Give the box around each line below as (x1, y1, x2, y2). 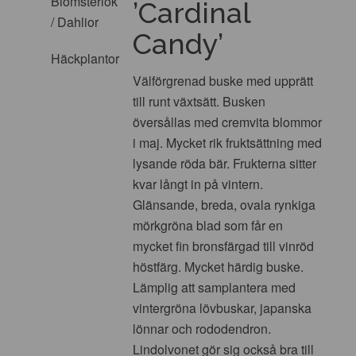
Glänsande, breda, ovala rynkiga (133, 195, 316, 214)
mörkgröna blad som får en (133, 215, 284, 234)
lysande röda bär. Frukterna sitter (133, 153, 317, 172)
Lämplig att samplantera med (133, 277, 296, 296)
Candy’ (133, 26, 224, 60)
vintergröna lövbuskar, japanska (133, 298, 312, 317)
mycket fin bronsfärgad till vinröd (133, 236, 315, 255)
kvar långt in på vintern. (133, 174, 264, 193)
